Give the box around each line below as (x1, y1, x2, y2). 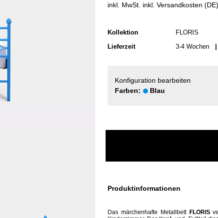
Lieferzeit (108, 43, 135, 50)
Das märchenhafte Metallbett (108, 209, 189, 216)
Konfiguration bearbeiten (115, 76, 191, 84)
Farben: (115, 87, 143, 94)
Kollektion (108, 29, 138, 36)
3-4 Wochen (176, 43, 211, 50)
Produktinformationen (108, 184, 181, 192)
